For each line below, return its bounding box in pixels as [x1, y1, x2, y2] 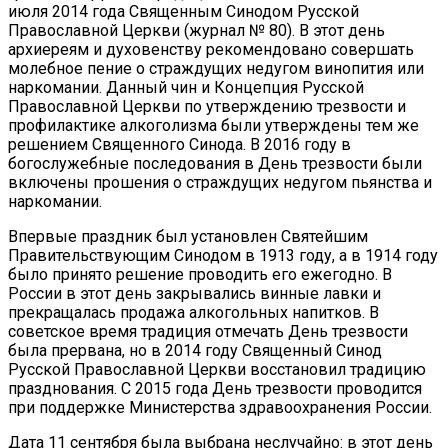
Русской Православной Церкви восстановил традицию [8, 359, 426, 379]
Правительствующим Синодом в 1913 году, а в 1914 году [8, 245, 438, 265]
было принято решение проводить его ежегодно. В [8, 264, 392, 284]
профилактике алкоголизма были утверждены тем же [8, 115, 419, 135]
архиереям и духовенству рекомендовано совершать [8, 39, 414, 59]
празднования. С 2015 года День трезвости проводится [8, 378, 422, 398]
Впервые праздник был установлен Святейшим [8, 226, 368, 246]
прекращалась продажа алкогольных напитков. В [8, 302, 379, 322]
